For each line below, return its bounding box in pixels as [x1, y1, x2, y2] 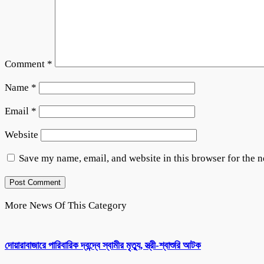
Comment [5, 58, 47, 70]
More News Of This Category [5, 199, 127, 211]
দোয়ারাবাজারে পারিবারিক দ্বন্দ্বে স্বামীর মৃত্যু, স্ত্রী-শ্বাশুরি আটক [5, 240, 201, 252]
